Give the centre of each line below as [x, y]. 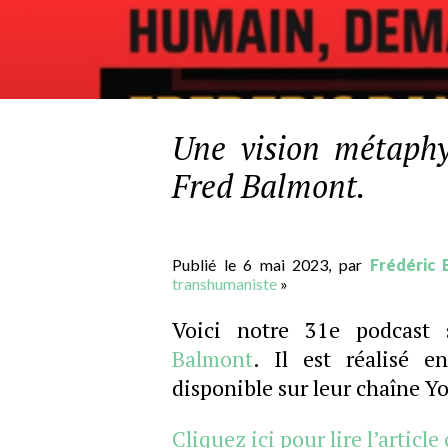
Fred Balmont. [269, 186]
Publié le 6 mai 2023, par [271, 264]
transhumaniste [224, 283]
